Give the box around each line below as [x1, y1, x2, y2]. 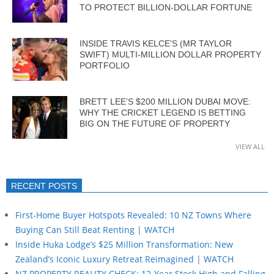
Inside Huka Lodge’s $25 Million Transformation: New [15, 238, 233, 250]
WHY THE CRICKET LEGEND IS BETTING [80, 107, 246, 117]
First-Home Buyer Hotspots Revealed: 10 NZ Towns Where [15, 209, 251, 221]
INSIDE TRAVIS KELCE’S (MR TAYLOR [80, 38, 232, 48]
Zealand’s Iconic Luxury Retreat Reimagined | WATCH [15, 253, 234, 265]
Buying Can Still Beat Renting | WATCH [15, 223, 174, 235]
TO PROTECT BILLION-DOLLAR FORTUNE [80, 2, 252, 12]
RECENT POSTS [11, 180, 77, 191]
